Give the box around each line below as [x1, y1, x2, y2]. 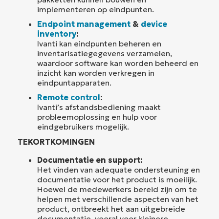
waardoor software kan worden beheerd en [37, 58, 198, 68]
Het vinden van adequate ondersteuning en [37, 164, 200, 175]
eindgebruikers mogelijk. [37, 121, 129, 131]
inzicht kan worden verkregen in [37, 67, 154, 78]
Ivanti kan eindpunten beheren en [37, 38, 161, 48]
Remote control [37, 92, 100, 102]
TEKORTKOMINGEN [18, 136, 95, 147]
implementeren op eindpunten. [37, 4, 154, 14]
